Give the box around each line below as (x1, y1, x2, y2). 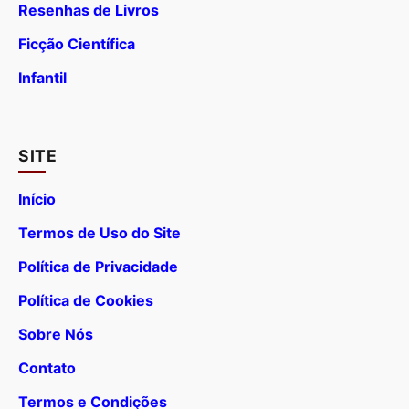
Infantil (18, 68, 67, 88)
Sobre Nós (18, 325, 93, 344)
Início (18, 190, 56, 209)
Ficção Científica (18, 35, 135, 54)
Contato (18, 359, 76, 378)
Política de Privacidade (18, 257, 178, 277)
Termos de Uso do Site (18, 224, 181, 243)
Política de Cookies (18, 291, 153, 310)
